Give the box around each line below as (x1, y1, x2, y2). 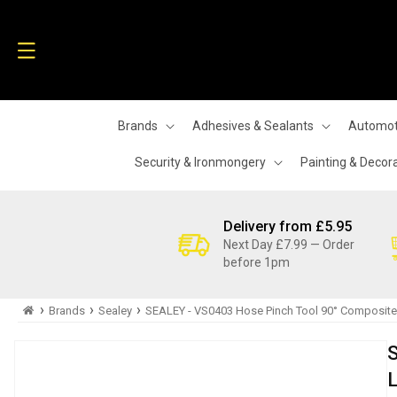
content (26, 19, 77, 36)
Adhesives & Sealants (191, 119, 314, 133)
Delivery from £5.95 (223, 218, 352, 235)
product (32, 352, 83, 369)
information (32, 368, 110, 385)
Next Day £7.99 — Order (223, 237, 354, 252)
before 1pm (223, 255, 290, 269)
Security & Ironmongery (135, 155, 266, 169)
